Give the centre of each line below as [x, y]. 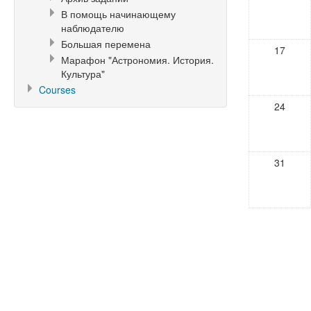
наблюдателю [93, 28]
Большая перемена [106, 44]
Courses [57, 90]
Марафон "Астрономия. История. [137, 60]
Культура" [83, 74]
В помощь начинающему [118, 14]
